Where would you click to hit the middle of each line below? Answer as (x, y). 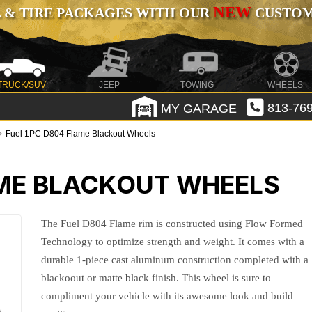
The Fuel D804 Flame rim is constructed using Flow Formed (172, 224)
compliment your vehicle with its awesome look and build (167, 296)
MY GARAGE (197, 108)
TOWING (197, 85)
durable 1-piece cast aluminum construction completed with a (175, 260)
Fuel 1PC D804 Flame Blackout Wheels (81, 134)
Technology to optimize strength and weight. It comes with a (173, 242)
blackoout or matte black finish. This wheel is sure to (156, 278)
